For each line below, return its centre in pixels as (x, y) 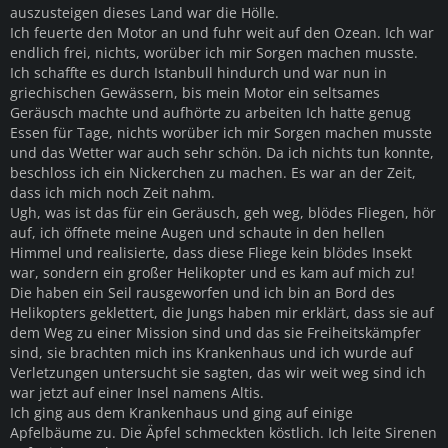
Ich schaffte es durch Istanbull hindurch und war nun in (198, 72)
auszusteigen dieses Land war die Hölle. (144, 12)
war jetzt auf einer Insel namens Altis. (137, 392)
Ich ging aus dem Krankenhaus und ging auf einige (181, 412)
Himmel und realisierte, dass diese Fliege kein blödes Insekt (211, 252)
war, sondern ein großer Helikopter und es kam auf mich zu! (212, 272)
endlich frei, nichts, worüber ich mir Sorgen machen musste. (214, 52)
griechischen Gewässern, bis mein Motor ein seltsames (195, 92)
